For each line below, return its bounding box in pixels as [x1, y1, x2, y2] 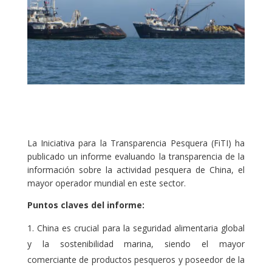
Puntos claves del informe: [27, 199, 144, 211]
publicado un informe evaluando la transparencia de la [27, 150, 245, 162]
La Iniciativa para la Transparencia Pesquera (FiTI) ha [27, 137, 245, 149]
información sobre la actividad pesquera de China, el [27, 163, 245, 175]
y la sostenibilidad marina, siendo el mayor [27, 237, 245, 250]
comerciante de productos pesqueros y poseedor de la [27, 253, 245, 265]
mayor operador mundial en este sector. [27, 177, 186, 189]
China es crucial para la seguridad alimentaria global [36, 222, 245, 234]
